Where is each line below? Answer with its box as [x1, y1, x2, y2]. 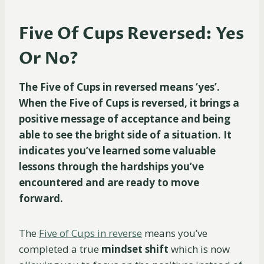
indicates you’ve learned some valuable [19, 144, 216, 158]
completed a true [19, 242, 101, 256]
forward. [19, 192, 65, 206]
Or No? [19, 47, 78, 70]
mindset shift [101, 242, 171, 256]
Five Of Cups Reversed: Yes [19, 22, 244, 45]
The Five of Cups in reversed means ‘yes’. [19, 80, 220, 94]
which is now [171, 242, 230, 256]
